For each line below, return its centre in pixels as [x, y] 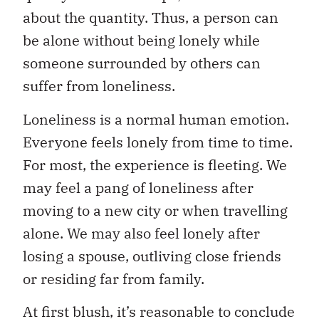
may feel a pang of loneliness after [138, 187]
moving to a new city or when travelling [155, 210]
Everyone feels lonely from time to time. [158, 142]
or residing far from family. [114, 278]
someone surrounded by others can [142, 63]
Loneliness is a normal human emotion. [156, 119]
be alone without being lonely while [141, 41]
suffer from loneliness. [99, 86]
